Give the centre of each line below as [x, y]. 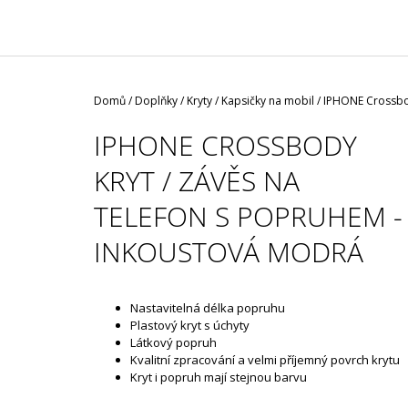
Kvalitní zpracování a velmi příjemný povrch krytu [265, 360]
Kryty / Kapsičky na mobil [250, 100]
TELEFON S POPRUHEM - [248, 216]
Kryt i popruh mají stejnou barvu [219, 377]
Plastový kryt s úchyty [190, 326]
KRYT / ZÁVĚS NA [197, 180]
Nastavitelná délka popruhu [208, 308]
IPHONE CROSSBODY [225, 145]
